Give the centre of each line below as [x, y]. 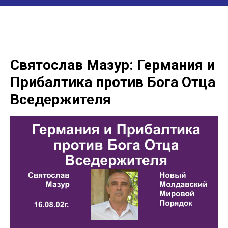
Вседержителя [61, 100]
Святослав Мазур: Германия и [112, 65]
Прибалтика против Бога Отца [113, 82]
